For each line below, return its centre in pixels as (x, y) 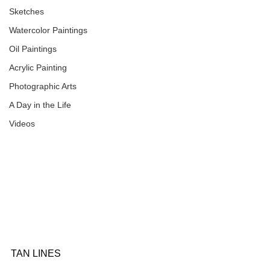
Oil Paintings (33, 49)
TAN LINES (36, 253)
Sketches (27, 12)
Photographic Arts (43, 86)
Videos (22, 124)
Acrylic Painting (38, 68)
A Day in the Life (40, 105)
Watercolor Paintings (48, 30)
